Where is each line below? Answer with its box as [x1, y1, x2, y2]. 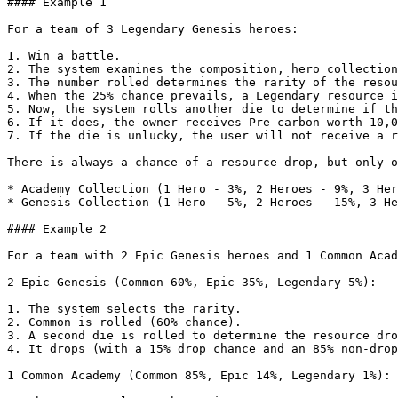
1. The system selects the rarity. [7, 302, 242, 315]
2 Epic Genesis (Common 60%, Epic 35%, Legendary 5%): [7, 275, 377, 289]
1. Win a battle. [7, 49, 121, 62]
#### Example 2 [7, 222, 107, 235]
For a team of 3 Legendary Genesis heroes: [7, 22, 298, 36]
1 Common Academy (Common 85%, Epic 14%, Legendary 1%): [7, 369, 391, 382]
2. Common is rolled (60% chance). [7, 315, 242, 329]
